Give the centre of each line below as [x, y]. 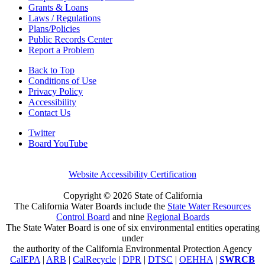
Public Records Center [70, 40]
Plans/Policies [54, 29]
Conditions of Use [62, 81]
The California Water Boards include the [91, 206]
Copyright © [88, 196]
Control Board [83, 217]
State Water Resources [209, 206]
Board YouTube [58, 144]
